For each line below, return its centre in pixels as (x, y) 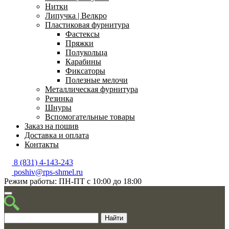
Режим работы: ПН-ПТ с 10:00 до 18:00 (73, 181)
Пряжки (79, 43)
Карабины (83, 62)
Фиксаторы (85, 71)
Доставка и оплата (57, 135)
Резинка (59, 98)
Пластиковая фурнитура (87, 25)
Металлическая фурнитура (91, 89)
